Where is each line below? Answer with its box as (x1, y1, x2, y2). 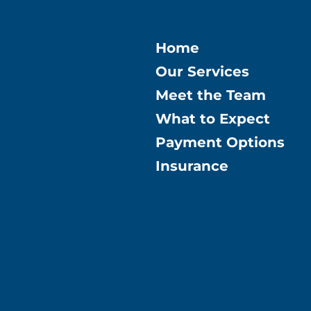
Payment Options (155, 134, 285, 151)
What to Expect (155, 110, 270, 128)
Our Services (155, 63, 249, 81)
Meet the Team (155, 87, 266, 104)
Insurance (155, 158, 228, 175)
